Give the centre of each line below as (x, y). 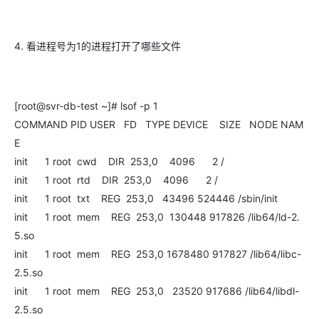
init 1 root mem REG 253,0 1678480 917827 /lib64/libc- (158, 254)
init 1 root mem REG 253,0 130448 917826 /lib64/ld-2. (157, 217)
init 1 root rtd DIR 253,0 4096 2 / (116, 180)
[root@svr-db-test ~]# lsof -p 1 (86, 106)
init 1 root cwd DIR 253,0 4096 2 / (119, 161)
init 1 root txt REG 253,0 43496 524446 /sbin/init (146, 198)
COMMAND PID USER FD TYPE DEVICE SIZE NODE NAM (159, 124)
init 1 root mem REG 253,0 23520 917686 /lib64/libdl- (157, 291)
